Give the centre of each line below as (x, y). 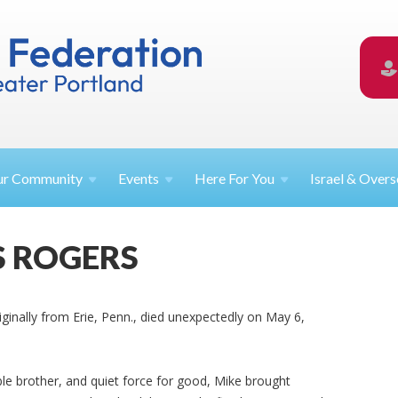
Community (48, 179)
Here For (223, 179)
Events (139, 179)
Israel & (335, 179)
